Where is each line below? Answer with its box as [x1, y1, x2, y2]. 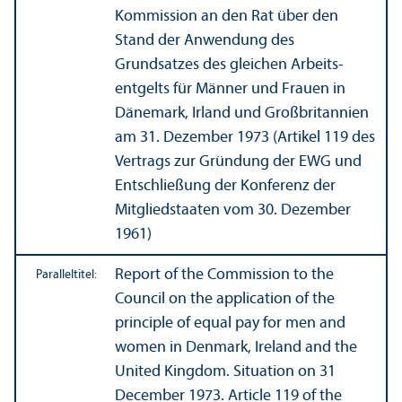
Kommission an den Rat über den [115, 7, 338, 25]
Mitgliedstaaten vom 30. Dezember [115, 201, 351, 219]
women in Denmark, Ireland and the [115, 338, 357, 356]
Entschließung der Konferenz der [115, 177, 336, 195]
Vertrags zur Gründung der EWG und [115, 153, 362, 170]
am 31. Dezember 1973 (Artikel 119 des [115, 128, 375, 146]
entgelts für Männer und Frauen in [115, 80, 345, 98]
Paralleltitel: [36, 267, 97, 282]
